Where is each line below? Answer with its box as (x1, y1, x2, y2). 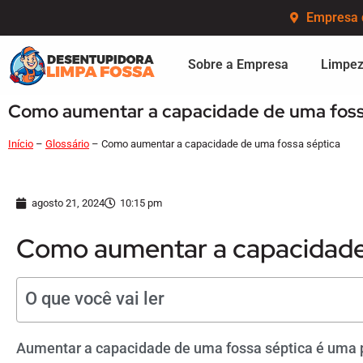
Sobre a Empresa (188, 57, 288, 73)
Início (8, 138, 33, 151)
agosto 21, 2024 (32, 197, 105, 210)
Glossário (45, 138, 89, 151)
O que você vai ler (25, 288, 164, 310)
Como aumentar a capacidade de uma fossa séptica (101, 138, 340, 151)
